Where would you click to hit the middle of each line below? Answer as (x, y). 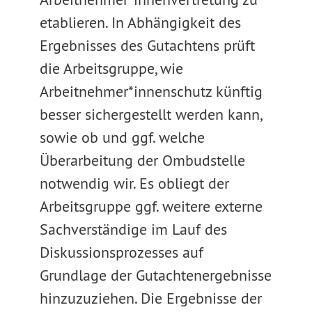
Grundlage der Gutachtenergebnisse (155, 275)
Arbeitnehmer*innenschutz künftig (151, 91)
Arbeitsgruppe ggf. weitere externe (151, 206)
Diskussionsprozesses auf (121, 252)
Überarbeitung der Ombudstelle (142, 160)
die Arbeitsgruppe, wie (111, 68)
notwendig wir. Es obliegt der (134, 183)
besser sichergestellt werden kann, (150, 114)
